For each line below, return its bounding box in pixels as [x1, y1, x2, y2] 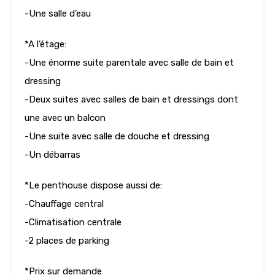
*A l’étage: [25, 39, 66, 50]
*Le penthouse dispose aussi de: [25, 180, 162, 192]
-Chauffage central [25, 198, 104, 210]
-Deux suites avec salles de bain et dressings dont [25, 94, 238, 106]
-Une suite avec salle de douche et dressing [25, 131, 209, 142]
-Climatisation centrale [25, 217, 122, 228]
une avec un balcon [25, 112, 106, 124]
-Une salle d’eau [25, 8, 91, 20]
